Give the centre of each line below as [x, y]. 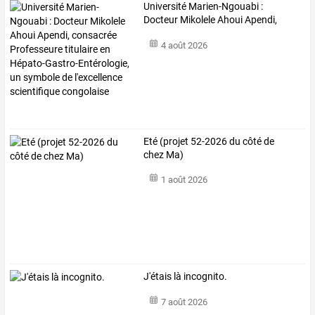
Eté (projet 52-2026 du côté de [209, 141]
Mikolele [197, 19]
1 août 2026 [184, 180]
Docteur [161, 19]
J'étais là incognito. [186, 277]
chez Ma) [164, 154]
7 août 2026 [184, 302]
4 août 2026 [184, 46]
